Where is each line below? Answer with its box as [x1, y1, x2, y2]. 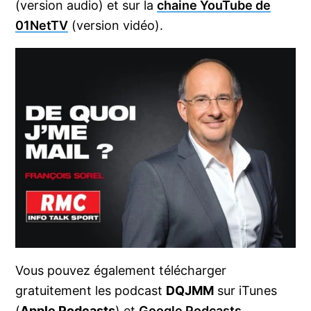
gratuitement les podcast [15, 283, 167, 299]
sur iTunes [214, 283, 278, 299]
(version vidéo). [68, 18, 164, 33]
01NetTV [15, 18, 69, 33]
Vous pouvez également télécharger [15, 263, 227, 278]
